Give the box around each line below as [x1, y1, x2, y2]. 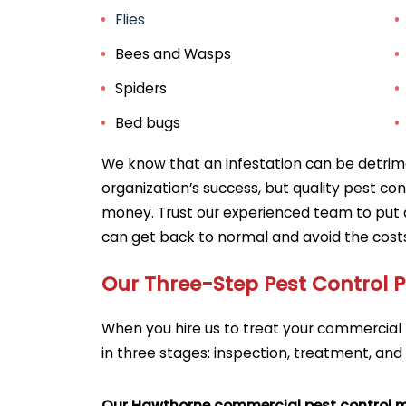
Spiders [115, 79, 168, 99]
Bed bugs [115, 112, 181, 132]
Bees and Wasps [115, 44, 232, 64]
